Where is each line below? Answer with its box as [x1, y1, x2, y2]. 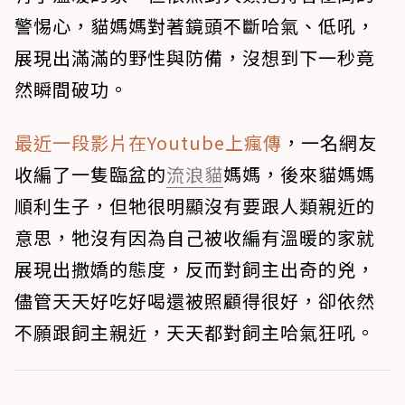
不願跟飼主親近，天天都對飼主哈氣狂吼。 [14, 318, 375, 345]
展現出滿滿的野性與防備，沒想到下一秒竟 [14, 43, 375, 71]
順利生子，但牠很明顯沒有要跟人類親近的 [14, 192, 375, 219]
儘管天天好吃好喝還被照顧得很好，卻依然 [14, 287, 375, 314]
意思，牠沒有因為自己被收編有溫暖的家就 [14, 223, 375, 250]
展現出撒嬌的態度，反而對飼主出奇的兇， [14, 255, 375, 282]
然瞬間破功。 [14, 75, 128, 102]
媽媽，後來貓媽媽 [223, 160, 375, 187]
